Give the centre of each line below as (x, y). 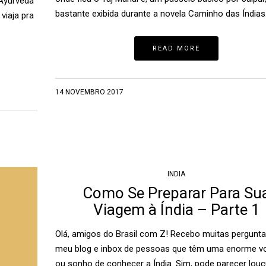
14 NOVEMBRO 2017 (89, 92)
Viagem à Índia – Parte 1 (176, 210)
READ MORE (177, 48)
